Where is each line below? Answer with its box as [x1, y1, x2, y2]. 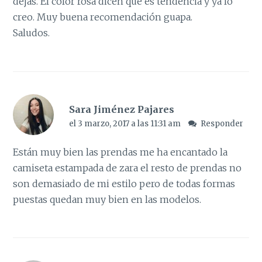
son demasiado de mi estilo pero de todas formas [13, 177, 236, 189]
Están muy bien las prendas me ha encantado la [13, 146, 228, 158]
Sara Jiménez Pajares [68, 103, 174, 115]
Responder [201, 118, 244, 129]
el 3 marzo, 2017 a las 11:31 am [68, 118, 182, 129]
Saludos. [13, 27, 50, 39]
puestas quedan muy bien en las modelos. [13, 193, 202, 205]
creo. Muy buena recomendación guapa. [13, 11, 193, 23]
